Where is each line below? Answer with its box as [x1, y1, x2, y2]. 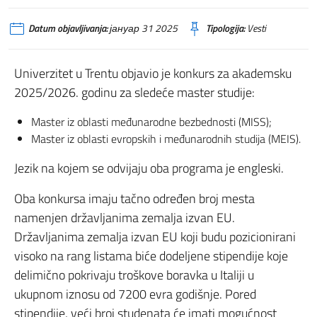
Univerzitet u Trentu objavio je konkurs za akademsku [14, 64, 292, 83]
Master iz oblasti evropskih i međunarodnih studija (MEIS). [31, 130, 301, 147]
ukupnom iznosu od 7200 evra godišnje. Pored [14, 284, 256, 304]
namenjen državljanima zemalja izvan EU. [14, 208, 235, 227]
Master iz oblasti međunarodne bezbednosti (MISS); [31, 113, 272, 130]
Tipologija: [206, 21, 245, 35]
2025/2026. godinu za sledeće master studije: [14, 83, 255, 102]
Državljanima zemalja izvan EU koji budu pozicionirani [14, 227, 296, 246]
